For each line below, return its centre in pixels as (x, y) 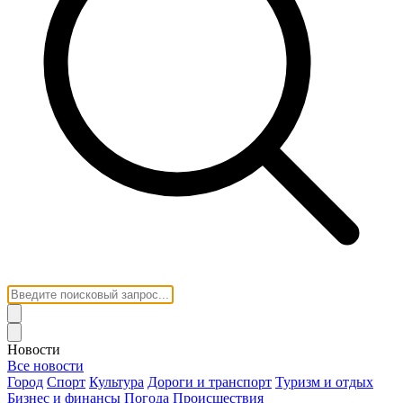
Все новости (45, 366)
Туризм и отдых (324, 382)
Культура (116, 382)
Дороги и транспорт (210, 382)
